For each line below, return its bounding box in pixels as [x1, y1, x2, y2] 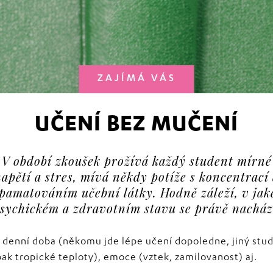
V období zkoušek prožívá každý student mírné [1, 152, 272, 169]
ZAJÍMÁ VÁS [97, 74, 176, 85]
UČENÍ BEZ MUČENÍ [35, 114, 238, 138]
